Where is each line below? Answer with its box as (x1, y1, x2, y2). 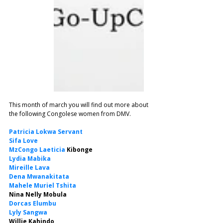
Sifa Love (9, 136, 38, 145)
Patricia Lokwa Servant (9, 127, 83, 136)
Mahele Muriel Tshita (9, 181, 76, 190)
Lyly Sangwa (9, 208, 47, 217)
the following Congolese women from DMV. (9, 110, 131, 118)
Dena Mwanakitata (9, 172, 69, 181)
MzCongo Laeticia (9, 145, 65, 154)
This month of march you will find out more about (9, 101, 150, 109)
